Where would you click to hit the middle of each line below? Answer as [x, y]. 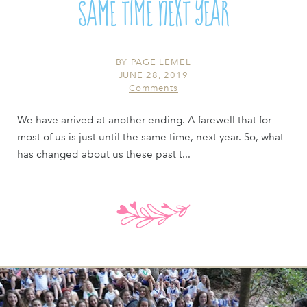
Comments [153, 88]
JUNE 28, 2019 [153, 75]
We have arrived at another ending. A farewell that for [144, 120]
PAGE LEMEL [161, 62]
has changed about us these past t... [103, 154]
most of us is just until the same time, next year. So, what [150, 137]
